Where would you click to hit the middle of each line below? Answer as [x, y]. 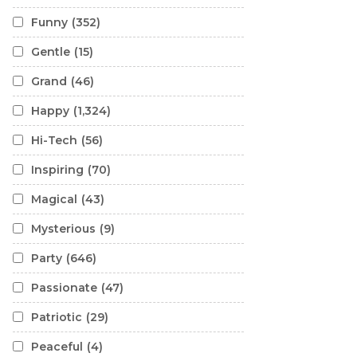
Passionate [64, 288]
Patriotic [57, 317]
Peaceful [57, 347]
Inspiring [57, 170]
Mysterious [63, 229]
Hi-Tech [54, 140]
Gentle [51, 52]
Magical [54, 199]
